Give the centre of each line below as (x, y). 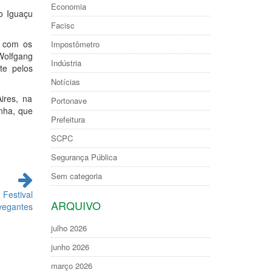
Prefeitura (68, 119)
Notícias (65, 82)
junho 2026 (70, 247)
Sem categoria (76, 176)
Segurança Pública (84, 157)
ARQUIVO (76, 205)
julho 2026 (69, 228)
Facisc (63, 25)
